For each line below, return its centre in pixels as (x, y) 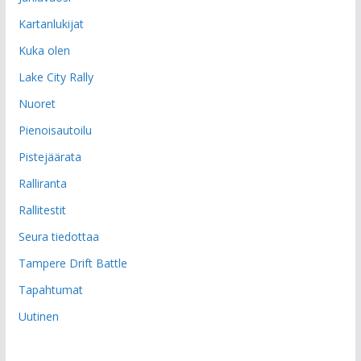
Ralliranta (42, 183)
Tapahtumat (50, 289)
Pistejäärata (50, 156)
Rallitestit (42, 210)
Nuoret (37, 103)
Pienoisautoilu (55, 130)
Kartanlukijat (51, 23)
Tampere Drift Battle (73, 263)
